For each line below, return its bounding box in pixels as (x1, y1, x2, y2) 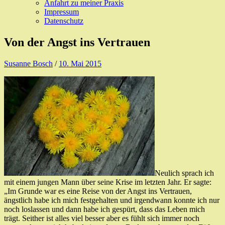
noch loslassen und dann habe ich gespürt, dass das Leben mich (4, 204, 205, 213)
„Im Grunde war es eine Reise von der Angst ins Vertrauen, (4, 186, 192, 195)
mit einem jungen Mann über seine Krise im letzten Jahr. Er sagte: (4, 177, 211, 186)
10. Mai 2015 (59, 59, 101, 68)
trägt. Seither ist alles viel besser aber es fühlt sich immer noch (4, 213, 199, 222)
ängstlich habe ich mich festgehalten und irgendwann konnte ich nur (4, 195, 219, 204)
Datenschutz (44, 16, 83, 25)
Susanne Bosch (4, 59, 53, 68)
